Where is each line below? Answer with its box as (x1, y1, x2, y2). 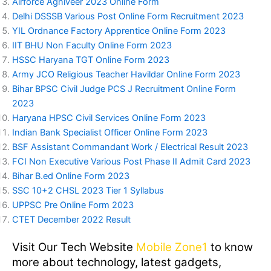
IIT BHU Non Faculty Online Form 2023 (12, 40, 172, 51)
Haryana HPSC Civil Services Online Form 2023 (12, 113, 206, 124)
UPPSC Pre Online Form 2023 (12, 200, 134, 211)
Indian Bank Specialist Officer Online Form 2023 (12, 127, 207, 139)
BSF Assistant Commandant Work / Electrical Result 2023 (12, 142, 248, 153)
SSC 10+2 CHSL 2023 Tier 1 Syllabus (12, 185, 164, 197)
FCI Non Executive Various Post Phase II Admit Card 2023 (12, 156, 250, 168)
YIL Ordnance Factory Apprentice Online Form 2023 (12, 25, 226, 37)
